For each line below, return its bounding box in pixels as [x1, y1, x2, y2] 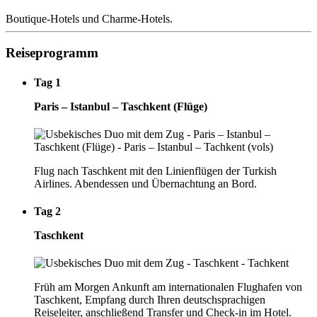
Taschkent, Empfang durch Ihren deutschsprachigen [34, 294, 265, 306]
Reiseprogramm [6, 45, 98, 61]
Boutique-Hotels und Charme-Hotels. [6, 12, 173, 25]
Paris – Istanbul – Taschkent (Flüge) [34, 100, 207, 113]
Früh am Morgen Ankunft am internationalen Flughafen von [34, 281, 302, 294]
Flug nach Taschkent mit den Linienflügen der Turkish [34, 164, 277, 177]
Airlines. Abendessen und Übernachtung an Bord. [34, 177, 257, 190]
